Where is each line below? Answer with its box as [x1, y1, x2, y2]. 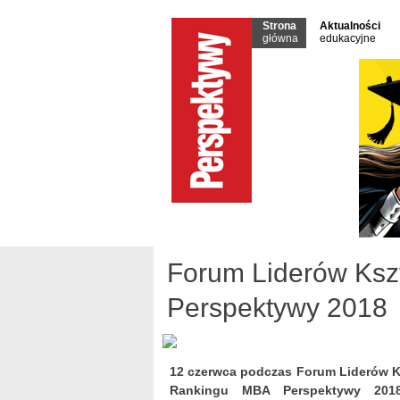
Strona [262, 20, 296, 32]
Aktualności [320, 20, 380, 32]
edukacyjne [320, 32, 376, 45]
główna [262, 32, 298, 45]
